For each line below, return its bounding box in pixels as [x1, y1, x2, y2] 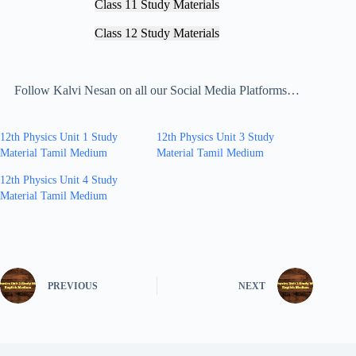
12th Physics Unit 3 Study [157, 130, 275, 143]
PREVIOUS [48, 281, 98, 292]
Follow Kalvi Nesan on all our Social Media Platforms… [14, 83, 300, 97]
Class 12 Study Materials [94, 25, 219, 40]
